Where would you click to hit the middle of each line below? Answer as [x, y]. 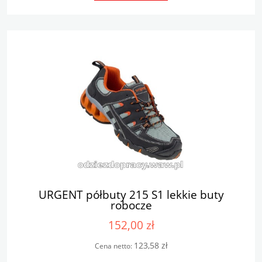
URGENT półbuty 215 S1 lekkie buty [131, 195]
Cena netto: [114, 246]
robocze [131, 205]
